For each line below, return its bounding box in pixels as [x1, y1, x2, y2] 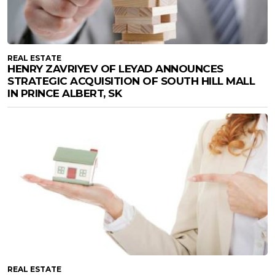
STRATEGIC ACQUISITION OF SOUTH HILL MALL [7, 75, 255, 88]
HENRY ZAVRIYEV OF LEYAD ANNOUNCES [7, 63, 223, 76]
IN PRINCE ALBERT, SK [7, 87, 122, 100]
